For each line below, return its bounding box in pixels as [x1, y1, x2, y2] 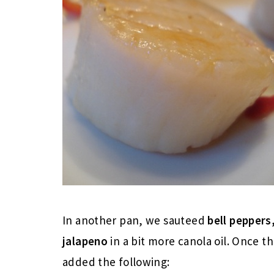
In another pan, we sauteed [62, 212, 208, 228]
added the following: [62, 254, 170, 269]
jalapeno [62, 233, 108, 248]
